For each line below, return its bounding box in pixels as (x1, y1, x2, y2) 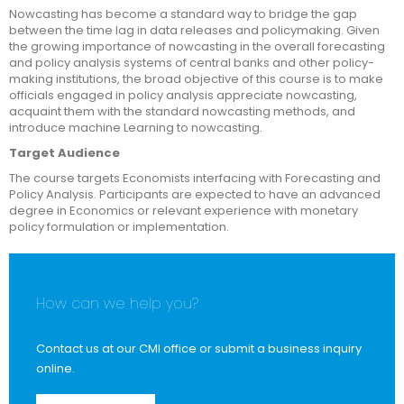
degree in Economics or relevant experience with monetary (9, 202, 358, 219)
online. (36, 360, 75, 377)
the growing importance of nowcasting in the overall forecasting (9, 38, 385, 55)
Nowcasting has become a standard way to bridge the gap (9, 5, 357, 23)
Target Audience (9, 144, 120, 161)
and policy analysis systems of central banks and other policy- (9, 54, 374, 71)
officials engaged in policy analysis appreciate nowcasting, (9, 87, 357, 104)
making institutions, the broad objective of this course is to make (9, 70, 383, 87)
